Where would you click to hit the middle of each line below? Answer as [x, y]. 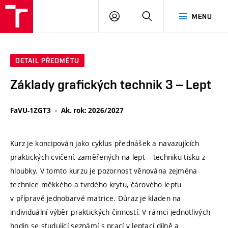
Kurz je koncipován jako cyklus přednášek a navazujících [105, 143]
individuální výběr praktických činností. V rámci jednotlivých [110, 212]
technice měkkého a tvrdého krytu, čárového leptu [96, 184]
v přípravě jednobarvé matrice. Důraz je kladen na [96, 198]
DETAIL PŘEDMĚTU [47, 61]
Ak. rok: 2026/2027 [92, 111]
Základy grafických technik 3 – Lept [111, 85]
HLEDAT [165, 16]
